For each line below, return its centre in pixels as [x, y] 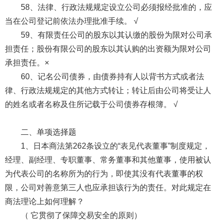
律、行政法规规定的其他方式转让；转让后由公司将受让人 [108, 90]
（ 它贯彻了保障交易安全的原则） [81, 215]
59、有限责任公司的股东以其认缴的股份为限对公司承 [116, 35]
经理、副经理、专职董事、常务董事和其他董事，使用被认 [108, 160]
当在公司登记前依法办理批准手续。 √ [71, 21]
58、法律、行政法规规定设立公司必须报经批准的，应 [116, 7]
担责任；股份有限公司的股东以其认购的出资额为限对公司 [108, 49]
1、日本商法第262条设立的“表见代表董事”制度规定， [115, 146]
